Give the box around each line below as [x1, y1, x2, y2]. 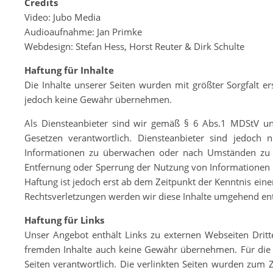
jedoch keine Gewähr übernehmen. [24, 93, 172, 105]
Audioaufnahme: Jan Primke [24, 26, 142, 38]
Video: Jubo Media [24, 11, 101, 23]
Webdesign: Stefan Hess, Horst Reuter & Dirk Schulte [24, 40, 244, 52]
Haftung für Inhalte [24, 64, 114, 76]
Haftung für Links [24, 214, 104, 226]
